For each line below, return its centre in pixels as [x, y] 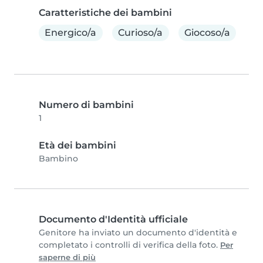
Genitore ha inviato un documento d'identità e [138, 232]
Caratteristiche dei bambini [105, 13]
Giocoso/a [207, 33]
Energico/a [71, 33]
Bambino [58, 158]
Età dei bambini [77, 145]
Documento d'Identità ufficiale [113, 219]
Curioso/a [141, 33]
